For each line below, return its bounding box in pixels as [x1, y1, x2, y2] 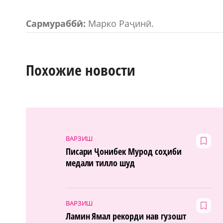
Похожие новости [26, 59, 135, 80]
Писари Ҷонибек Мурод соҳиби [65, 145, 182, 158]
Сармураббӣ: [26, 17, 86, 29]
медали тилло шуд [65, 157, 135, 169]
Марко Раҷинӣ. [85, 17, 154, 29]
